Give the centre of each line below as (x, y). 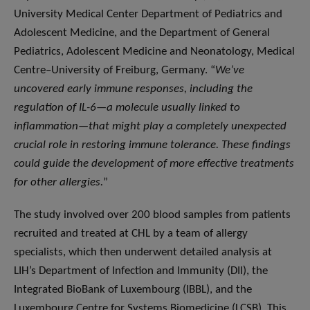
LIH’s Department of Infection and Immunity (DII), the (141, 271)
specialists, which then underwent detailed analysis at (143, 253)
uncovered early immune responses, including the (133, 89)
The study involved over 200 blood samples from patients (152, 215)
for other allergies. (58, 183)
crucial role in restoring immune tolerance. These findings (152, 145)
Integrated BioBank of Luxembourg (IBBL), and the (133, 290)
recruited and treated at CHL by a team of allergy (131, 234)
